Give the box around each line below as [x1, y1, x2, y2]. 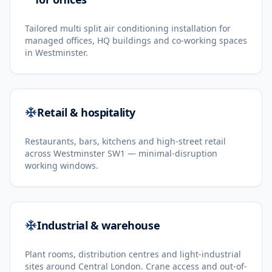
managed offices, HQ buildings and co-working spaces [25, 35, 247, 46]
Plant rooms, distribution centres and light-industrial [25, 248, 241, 260]
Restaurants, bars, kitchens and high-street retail [25, 135, 226, 147]
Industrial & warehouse [37, 218, 160, 233]
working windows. [25, 160, 98, 171]
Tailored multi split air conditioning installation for [25, 22, 231, 34]
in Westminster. [25, 47, 88, 58]
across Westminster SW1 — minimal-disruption [25, 148, 217, 159]
